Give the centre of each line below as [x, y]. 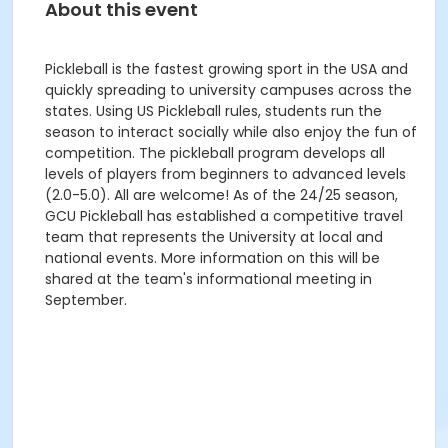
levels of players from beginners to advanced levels [225, 174]
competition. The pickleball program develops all [215, 153]
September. [86, 300]
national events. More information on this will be [212, 258]
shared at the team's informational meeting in [208, 279]
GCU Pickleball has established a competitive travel [224, 216]
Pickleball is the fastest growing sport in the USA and [226, 69]
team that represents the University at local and [214, 237]
